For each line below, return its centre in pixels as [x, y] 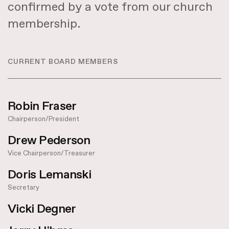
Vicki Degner [42, 209]
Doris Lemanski [49, 175]
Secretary [24, 188]
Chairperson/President [43, 119]
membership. [44, 24]
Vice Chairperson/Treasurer [51, 153]
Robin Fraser [42, 106]
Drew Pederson [49, 140]
